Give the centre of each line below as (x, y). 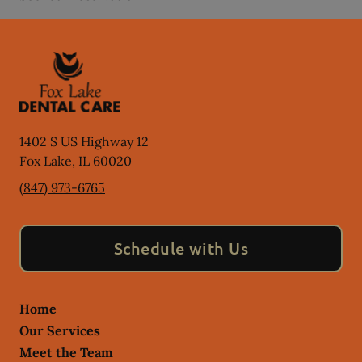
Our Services (60, 331)
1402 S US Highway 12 (84, 142)
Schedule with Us (181, 248)
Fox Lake (46, 161)
